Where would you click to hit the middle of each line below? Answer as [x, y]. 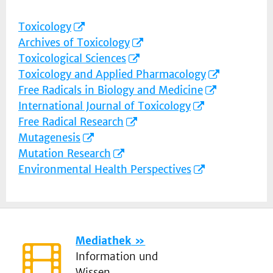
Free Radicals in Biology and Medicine [111, 90]
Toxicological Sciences [72, 59]
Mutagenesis [49, 138]
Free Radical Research [71, 122]
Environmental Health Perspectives [105, 170]
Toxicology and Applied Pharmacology [112, 75]
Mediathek [104, 241]
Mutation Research [65, 154]
